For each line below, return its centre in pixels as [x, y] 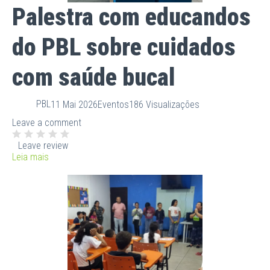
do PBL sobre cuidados [124, 47]
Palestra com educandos [131, 17]
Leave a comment [47, 122]
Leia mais [30, 157]
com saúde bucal [93, 77]
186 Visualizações [164, 105]
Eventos [113, 105]
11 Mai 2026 [74, 105]
